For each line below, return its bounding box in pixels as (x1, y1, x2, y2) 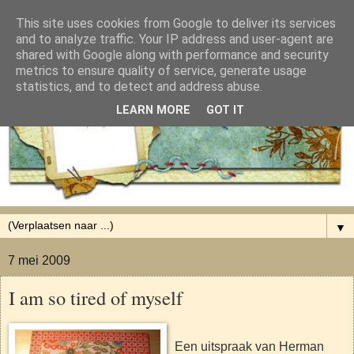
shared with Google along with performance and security (16, 47, 329, 62)
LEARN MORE (116, 104, 190, 118)
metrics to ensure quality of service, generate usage (16, 63, 307, 78)
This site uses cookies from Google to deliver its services (16, 16, 336, 31)
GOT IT (206, 104, 244, 118)
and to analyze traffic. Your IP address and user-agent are (16, 32, 333, 47)
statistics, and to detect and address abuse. (16, 79, 262, 94)
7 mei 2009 (8, 253, 70, 267)
